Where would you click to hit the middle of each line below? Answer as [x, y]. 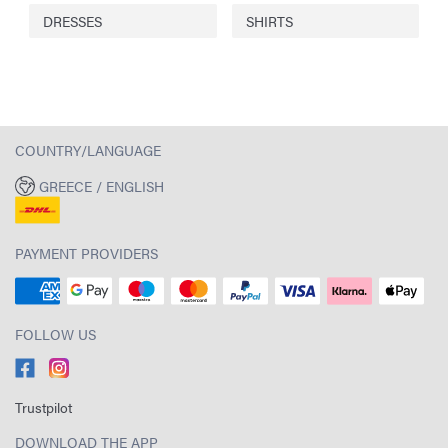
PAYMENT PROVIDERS [86, 253]
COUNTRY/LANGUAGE [88, 149]
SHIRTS [269, 20]
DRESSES [72, 20]
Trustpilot [43, 407]
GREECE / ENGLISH [101, 186]
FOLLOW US [55, 334]
